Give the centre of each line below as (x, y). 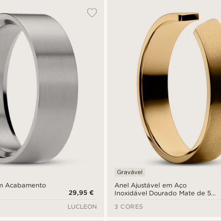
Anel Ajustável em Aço (150, 185)
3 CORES (129, 206)
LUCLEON (82, 206)
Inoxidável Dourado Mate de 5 (163, 193)
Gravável (130, 172)
